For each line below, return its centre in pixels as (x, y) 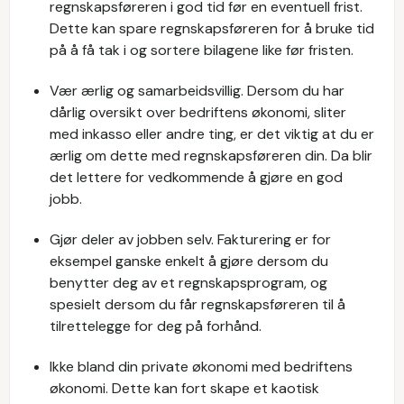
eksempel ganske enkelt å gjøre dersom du (189, 261)
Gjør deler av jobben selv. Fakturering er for (190, 239)
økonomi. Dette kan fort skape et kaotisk (184, 388)
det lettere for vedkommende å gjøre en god (196, 177)
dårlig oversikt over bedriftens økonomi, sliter (198, 112)
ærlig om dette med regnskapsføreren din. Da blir (211, 156)
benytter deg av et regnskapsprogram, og (188, 283)
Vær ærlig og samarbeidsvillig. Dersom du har (197, 91)
